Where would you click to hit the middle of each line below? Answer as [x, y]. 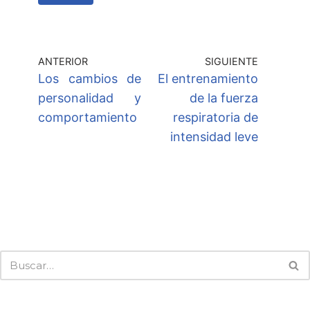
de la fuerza [224, 98]
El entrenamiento [208, 79]
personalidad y [90, 98]
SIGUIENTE [231, 62]
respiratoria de [216, 118]
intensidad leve [214, 137]
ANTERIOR [63, 62]
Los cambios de [90, 79]
